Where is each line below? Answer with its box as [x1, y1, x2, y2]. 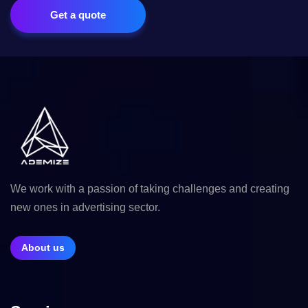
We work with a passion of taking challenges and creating [10, 183, 289, 195]
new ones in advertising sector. [10, 201, 160, 213]
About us [21, 242, 65, 253]
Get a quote [50, 9, 106, 21]
